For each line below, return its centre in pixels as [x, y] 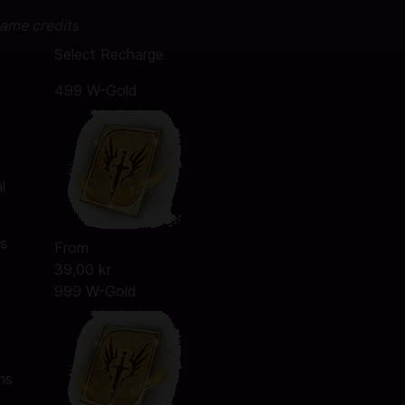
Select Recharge [108, 54]
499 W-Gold [95, 90]
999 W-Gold [95, 291]
